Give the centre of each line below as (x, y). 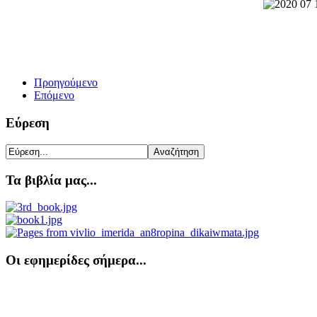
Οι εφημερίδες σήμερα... (76, 260)
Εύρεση (28, 123)
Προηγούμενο (66, 83)
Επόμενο (54, 96)
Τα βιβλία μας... (51, 180)
